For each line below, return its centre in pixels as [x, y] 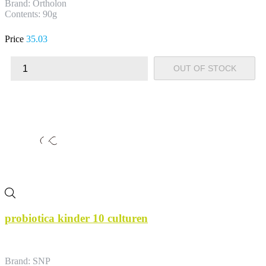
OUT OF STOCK [205, 69]
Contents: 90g [31, 14]
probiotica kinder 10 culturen [76, 218]
